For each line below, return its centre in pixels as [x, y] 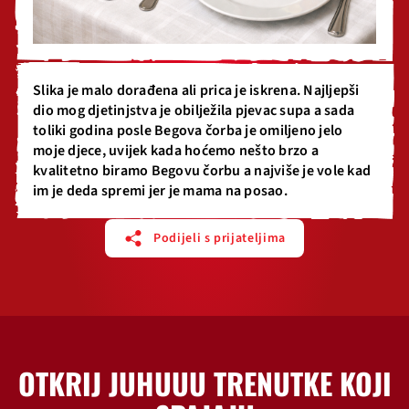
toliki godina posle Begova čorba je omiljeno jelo [188, 131]
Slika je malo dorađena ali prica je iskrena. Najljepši [196, 90]
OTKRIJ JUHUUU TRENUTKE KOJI [204, 383]
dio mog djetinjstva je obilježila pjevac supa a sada [194, 110]
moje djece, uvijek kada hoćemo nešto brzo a [176, 151]
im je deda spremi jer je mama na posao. [160, 191]
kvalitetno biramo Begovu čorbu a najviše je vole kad [202, 171]
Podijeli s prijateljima [220, 238]
